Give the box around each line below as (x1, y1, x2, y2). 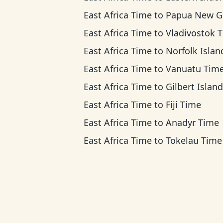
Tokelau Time (166, 134, 222, 146)
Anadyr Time (166, 116, 219, 128)
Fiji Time (166, 99, 201, 111)
